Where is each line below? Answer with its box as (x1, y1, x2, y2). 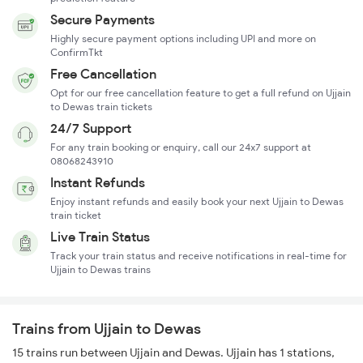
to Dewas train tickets (50, 100, 152, 113)
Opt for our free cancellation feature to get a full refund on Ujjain (50, 87, 351, 100)
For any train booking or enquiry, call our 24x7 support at (50, 141, 311, 154)
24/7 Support (50, 120, 131, 137)
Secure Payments (50, 11, 155, 28)
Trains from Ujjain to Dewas (12, 319, 201, 339)
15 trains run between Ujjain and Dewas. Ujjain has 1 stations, (12, 345, 335, 361)
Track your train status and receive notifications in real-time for (50, 250, 347, 263)
